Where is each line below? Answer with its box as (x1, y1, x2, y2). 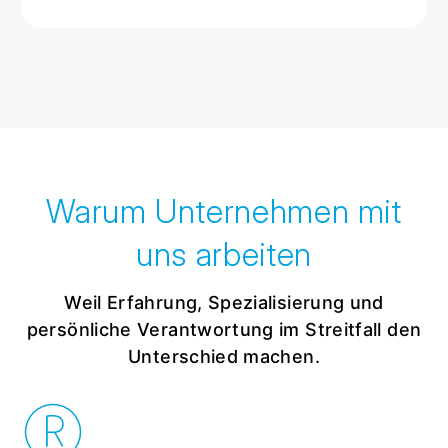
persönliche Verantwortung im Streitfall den (26, 318, 422, 340)
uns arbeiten (136, 234, 312, 274)
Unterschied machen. (128, 345, 320, 367)
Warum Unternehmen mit (46, 191, 402, 231)
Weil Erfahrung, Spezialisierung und (64, 291, 384, 313)
